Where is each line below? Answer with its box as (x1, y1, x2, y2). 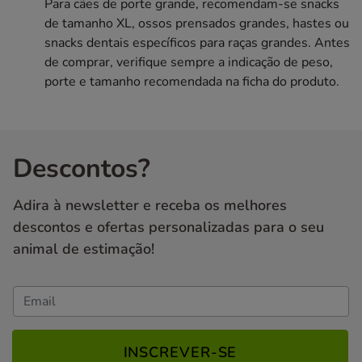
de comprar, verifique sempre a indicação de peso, (44, 53, 333, 72)
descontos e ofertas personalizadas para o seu (13, 217, 324, 238)
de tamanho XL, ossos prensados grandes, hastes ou (44, 15, 349, 33)
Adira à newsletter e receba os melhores (13, 196, 287, 216)
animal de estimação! (13, 239, 154, 259)
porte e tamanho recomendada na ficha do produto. (44, 73, 339, 91)
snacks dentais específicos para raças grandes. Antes (44, 34, 350, 53)
